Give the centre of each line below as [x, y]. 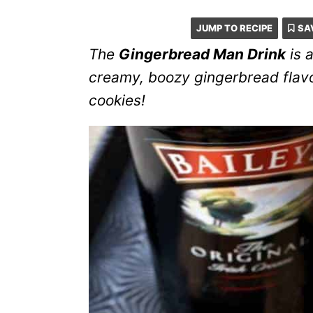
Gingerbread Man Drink [202, 54]
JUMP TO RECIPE [234, 28]
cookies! [117, 100]
